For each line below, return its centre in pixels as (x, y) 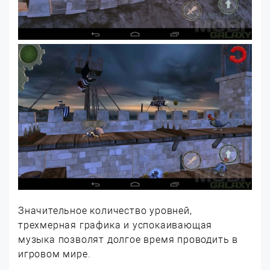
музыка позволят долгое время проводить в (128, 240)
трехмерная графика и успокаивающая (115, 225)
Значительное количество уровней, (105, 211)
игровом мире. (55, 254)
